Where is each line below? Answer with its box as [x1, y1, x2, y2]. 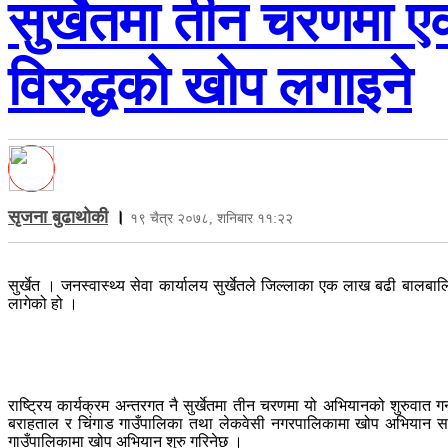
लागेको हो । [8, 294, 78, 312]
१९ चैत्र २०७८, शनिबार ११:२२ [130, 210, 293, 226]
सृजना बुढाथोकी [8, 206, 108, 227]
